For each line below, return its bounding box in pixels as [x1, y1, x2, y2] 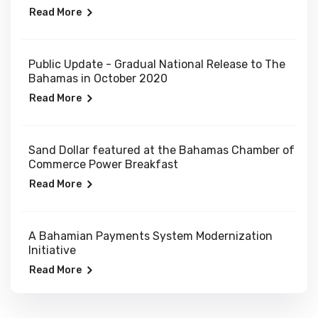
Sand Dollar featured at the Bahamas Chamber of [28, 143, 295, 157]
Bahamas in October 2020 [28, 71, 168, 85]
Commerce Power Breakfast [28, 157, 178, 171]
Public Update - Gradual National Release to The [28, 57, 285, 71]
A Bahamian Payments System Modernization [28, 229, 273, 243]
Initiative [28, 243, 76, 257]
